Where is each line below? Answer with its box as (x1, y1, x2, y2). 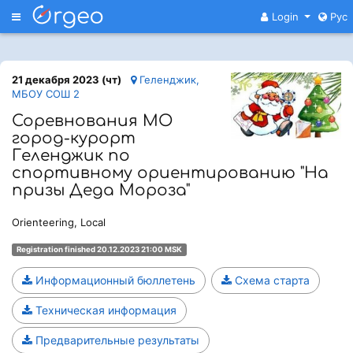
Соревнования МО (12, 112, 173, 130)
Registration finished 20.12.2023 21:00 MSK (16, 245, 182, 254)
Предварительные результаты (32, 333, 199, 347)
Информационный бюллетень (32, 273, 195, 287)
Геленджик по (12, 147, 130, 165)
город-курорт (12, 129, 136, 147)
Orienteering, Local (12, 216, 106, 229)
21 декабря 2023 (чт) (12, 73, 121, 86)
